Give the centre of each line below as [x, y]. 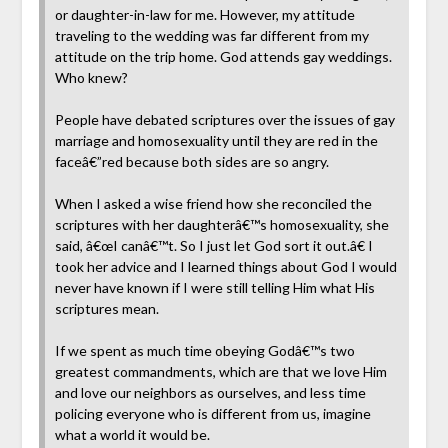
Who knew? [91, 78]
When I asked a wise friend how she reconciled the [213, 204]
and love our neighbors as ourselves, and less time [210, 393]
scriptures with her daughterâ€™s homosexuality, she [221, 225]
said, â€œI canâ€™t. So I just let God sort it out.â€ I [213, 246]
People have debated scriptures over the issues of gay [224, 120]
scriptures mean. [106, 309]
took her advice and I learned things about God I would [225, 267]
